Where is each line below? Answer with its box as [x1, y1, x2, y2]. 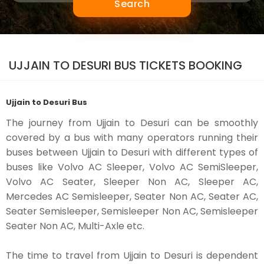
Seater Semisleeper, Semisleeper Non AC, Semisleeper [6, 204, 258, 218]
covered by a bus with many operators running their [6, 131, 258, 144]
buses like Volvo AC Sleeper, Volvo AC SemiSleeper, [6, 160, 258, 174]
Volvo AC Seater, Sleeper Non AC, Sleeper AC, [6, 175, 258, 189]
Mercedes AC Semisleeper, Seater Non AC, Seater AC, [6, 190, 258, 203]
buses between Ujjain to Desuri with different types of [6, 146, 258, 159]
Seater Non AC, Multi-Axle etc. [6, 219, 144, 233]
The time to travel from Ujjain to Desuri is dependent [6, 249, 258, 262]
